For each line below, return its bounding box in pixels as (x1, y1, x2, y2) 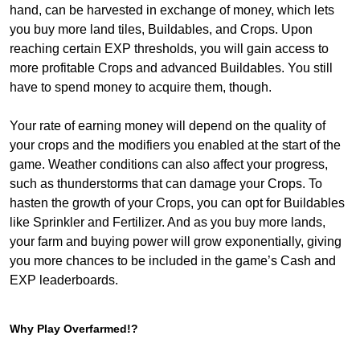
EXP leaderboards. (10, 273, 118, 287)
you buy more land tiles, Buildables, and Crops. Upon (10, 22, 313, 36)
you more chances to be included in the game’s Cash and (10, 254, 336, 268)
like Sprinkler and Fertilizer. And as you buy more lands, (10, 215, 325, 229)
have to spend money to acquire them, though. (10, 80, 272, 94)
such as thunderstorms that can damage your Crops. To (10, 177, 322, 190)
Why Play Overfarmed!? (10, 322, 138, 335)
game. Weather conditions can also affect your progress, (10, 157, 328, 171)
